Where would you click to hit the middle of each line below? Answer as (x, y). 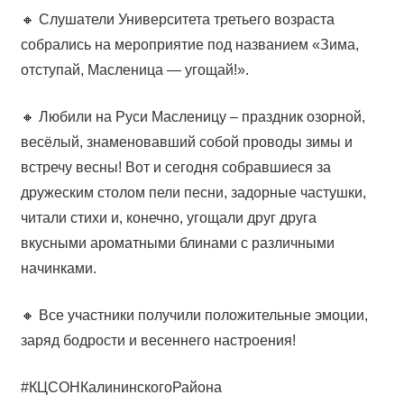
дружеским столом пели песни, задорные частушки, (193, 192)
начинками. (58, 268)
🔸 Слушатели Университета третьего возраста (177, 19)
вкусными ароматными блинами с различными (177, 243)
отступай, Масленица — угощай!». (134, 69)
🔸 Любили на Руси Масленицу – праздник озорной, (193, 116)
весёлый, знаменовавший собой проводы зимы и (186, 142)
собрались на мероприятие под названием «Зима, (189, 44)
